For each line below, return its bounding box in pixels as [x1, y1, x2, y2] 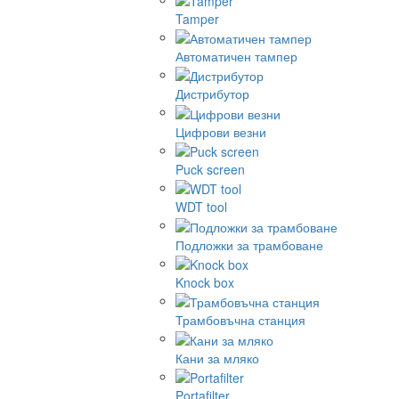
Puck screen [175, 160, 245, 179]
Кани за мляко [175, 348, 259, 367]
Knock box [175, 273, 234, 292]
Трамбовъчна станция [175, 311, 305, 330]
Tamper [175, 9, 219, 28]
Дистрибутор [175, 85, 249, 103]
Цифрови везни [175, 122, 266, 141]
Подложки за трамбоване [175, 235, 323, 254]
